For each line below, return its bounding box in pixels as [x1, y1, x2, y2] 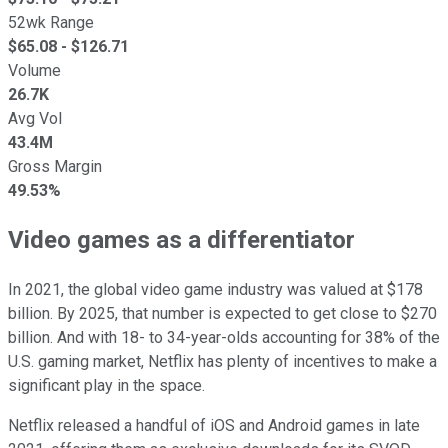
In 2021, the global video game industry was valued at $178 [8, 280, 423, 300]
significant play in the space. [8, 376, 205, 396]
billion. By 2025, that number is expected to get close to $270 [8, 304, 437, 324]
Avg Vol [8, 108, 62, 128]
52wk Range [8, 12, 94, 32]
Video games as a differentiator [8, 226, 355, 255]
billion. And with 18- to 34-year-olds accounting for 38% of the [8, 328, 440, 348]
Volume [8, 60, 61, 80]
